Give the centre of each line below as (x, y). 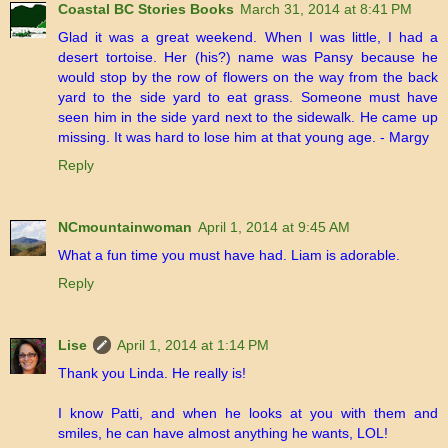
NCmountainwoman (125, 227)
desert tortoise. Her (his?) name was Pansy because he (248, 57)
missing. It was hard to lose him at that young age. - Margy (243, 137)
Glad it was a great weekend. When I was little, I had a (248, 37)
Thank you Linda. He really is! (152, 373)
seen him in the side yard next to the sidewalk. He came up (248, 117)
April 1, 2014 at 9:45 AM (274, 227)
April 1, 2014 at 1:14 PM (193, 345)
